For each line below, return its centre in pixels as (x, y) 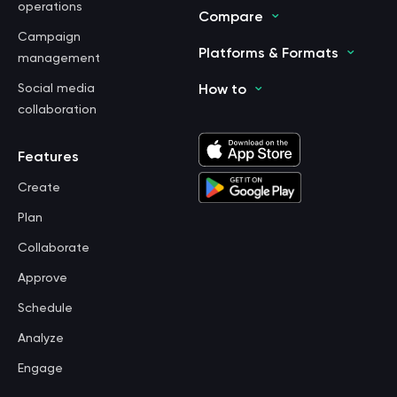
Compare (231, 18)
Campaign (49, 38)
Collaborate (54, 249)
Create (39, 188)
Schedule (45, 309)
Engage (40, 369)
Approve (43, 279)
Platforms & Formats (269, 54)
